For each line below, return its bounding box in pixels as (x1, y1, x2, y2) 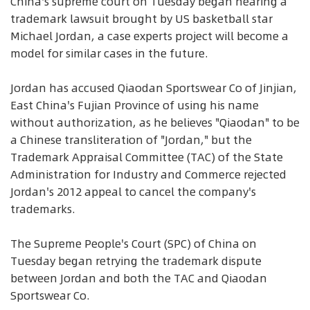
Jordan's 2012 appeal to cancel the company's (10, 184, 256, 199)
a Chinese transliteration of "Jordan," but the (10, 132, 252, 147)
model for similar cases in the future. (10, 46, 208, 61)
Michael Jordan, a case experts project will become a (10, 28, 289, 44)
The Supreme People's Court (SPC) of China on (10, 236, 257, 251)
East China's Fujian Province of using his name (10, 98, 259, 113)
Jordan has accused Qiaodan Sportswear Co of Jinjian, (10, 80, 297, 95)
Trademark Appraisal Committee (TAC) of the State (10, 149, 283, 165)
